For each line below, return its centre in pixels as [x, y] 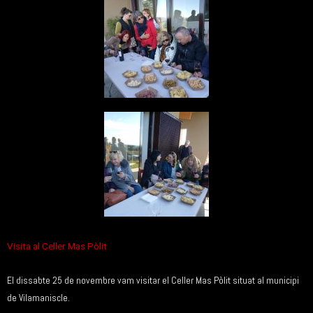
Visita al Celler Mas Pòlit [58, 246]
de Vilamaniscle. [38, 298]
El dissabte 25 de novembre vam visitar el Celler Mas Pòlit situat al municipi [153, 280]
